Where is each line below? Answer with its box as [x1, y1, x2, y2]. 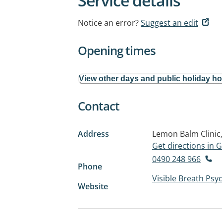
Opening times [78, 42, 156, 58]
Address [78, 128, 109, 139]
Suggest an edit [141, 17, 198, 28]
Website [78, 180, 108, 192]
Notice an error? [78, 17, 139, 28]
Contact [78, 98, 119, 114]
